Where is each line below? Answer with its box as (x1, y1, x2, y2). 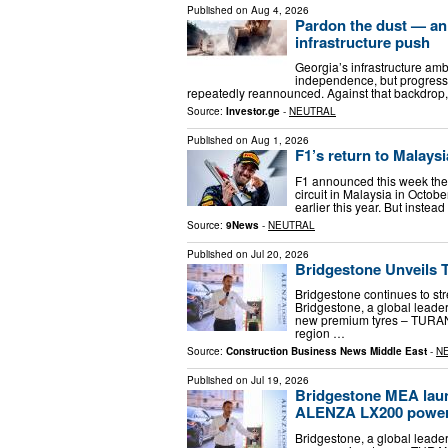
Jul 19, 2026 (251, 373, 309, 388)
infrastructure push (295, 30, 430, 53)
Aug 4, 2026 (251, 2, 309, 17)
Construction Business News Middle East (226, 344, 427, 359)
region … (295, 324, 345, 342)
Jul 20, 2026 (251, 246, 309, 261)
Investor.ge (226, 104, 280, 119)
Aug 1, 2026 (251, 133, 309, 148)
